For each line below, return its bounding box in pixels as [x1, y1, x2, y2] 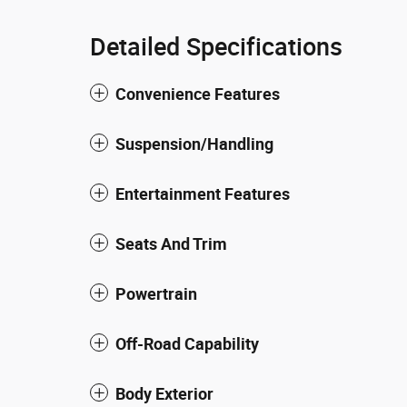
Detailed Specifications [90, 32, 342, 61]
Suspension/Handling [115, 134, 273, 154]
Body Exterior [115, 384, 213, 403]
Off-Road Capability [115, 334, 259, 353]
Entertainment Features [115, 184, 290, 203]
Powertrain [115, 284, 197, 303]
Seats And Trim [115, 234, 227, 253]
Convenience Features [115, 84, 280, 104]
